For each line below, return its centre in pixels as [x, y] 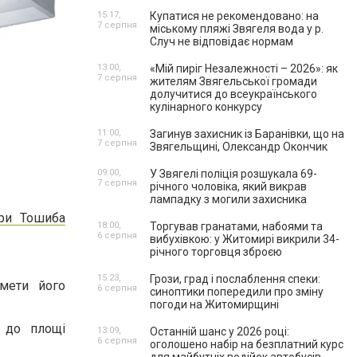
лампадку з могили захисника [228, 199]
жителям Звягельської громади [233, 81]
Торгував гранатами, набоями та [236, 226]
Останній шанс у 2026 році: [220, 331]
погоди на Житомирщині [214, 304]
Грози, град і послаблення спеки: [235, 279]
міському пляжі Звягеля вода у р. [237, 29]
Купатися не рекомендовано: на [234, 16]
